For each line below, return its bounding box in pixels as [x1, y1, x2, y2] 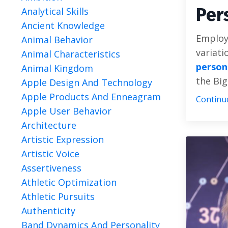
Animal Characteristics [21, 48, 120, 60]
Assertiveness [21, 162, 81, 174]
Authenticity [21, 205, 75, 217]
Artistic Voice [21, 148, 79, 160]
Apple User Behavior [21, 105, 111, 117]
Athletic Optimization [21, 176, 117, 188]
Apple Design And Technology [21, 76, 152, 89]
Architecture [21, 119, 76, 131]
